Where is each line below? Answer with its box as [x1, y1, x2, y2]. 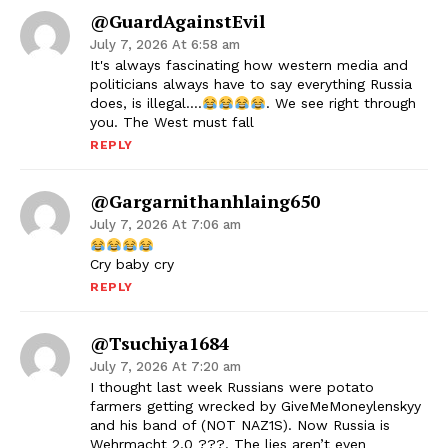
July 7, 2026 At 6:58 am [90, 37, 240, 53]
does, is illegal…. [90, 95, 202, 112]
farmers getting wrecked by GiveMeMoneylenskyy [90, 398, 421, 415]
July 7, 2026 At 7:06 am [90, 217, 241, 233]
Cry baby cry [90, 256, 174, 273]
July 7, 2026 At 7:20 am [90, 359, 241, 375]
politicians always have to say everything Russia [90, 76, 412, 93]
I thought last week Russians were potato [90, 379, 374, 396]
